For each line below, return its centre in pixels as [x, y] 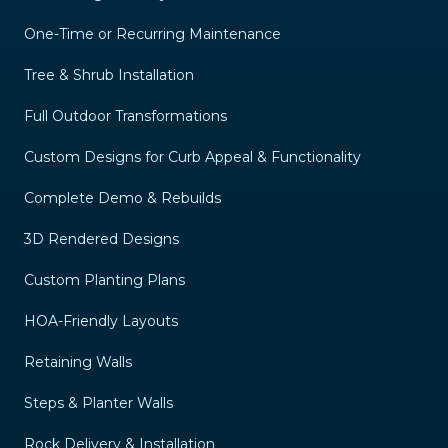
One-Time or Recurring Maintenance [152, 33]
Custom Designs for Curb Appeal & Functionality [192, 156]
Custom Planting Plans [104, 279]
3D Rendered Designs [101, 238]
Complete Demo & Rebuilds [122, 197]
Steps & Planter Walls [98, 402]
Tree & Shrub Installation [109, 74]
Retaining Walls [78, 361]
